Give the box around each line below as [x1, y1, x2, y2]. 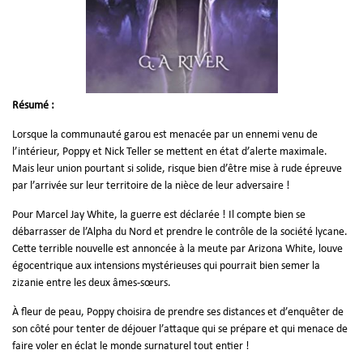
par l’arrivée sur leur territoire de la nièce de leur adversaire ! [12, 179, 290, 192]
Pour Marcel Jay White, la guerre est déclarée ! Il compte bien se [12, 208, 305, 221]
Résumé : [12, 99, 54, 112]
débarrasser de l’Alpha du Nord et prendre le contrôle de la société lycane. [12, 225, 348, 238]
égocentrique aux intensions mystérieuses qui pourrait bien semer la [12, 259, 320, 272]
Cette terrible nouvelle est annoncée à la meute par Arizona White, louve [12, 242, 343, 255]
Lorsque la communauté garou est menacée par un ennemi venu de [12, 128, 318, 141]
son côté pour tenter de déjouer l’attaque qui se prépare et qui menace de [12, 322, 348, 335]
